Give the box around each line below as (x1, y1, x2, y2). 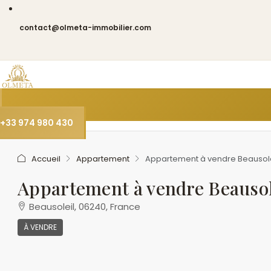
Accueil (31, 152, 60, 165)
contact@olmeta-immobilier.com (19, 22, 151, 33)
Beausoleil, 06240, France (29, 200, 140, 213)
